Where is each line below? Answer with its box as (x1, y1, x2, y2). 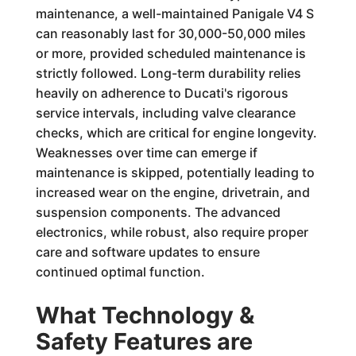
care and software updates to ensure (35, 244, 260, 260)
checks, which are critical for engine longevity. (35, 125, 317, 141)
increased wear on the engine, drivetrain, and (35, 184, 310, 200)
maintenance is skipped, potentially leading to (35, 164, 315, 180)
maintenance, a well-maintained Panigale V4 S (35, 6, 314, 21)
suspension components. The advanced (35, 204, 281, 220)
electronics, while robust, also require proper (35, 224, 308, 240)
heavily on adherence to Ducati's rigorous (35, 85, 288, 101)
